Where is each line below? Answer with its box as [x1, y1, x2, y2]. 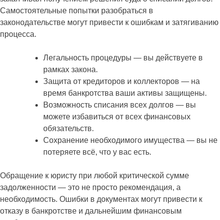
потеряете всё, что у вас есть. [43, 147, 151, 156]
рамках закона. [43, 65, 98, 74]
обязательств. [43, 124, 94, 133]
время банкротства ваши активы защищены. [43, 88, 207, 97]
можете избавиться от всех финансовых [43, 112, 191, 121]
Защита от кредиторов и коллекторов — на [43, 77, 200, 85]
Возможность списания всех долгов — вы [43, 100, 196, 109]
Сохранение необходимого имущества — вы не [43, 136, 218, 144]
